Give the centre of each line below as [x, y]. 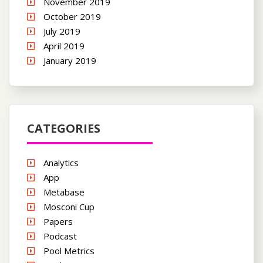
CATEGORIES [64, 128]
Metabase [64, 192]
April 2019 [64, 45]
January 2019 [70, 60]
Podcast [60, 236]
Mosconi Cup [69, 206]
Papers [58, 221]
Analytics [61, 162]
